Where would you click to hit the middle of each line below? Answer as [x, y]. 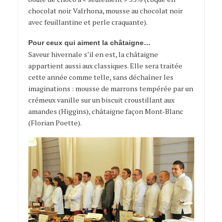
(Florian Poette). [55, 123]
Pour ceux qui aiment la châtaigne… [89, 43]
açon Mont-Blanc [155, 111]
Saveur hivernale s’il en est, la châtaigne [93, 55]
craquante [127, 22]
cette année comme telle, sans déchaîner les [101, 77]
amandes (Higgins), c [61, 111]
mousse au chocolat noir [144, 11]
